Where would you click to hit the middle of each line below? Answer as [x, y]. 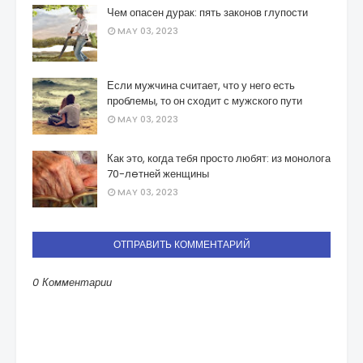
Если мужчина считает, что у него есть [201, 85]
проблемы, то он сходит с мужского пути [205, 101]
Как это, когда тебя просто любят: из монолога [219, 158]
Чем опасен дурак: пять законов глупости [207, 13]
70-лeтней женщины [158, 174]
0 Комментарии [72, 282]
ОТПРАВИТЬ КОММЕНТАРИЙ [181, 244]
